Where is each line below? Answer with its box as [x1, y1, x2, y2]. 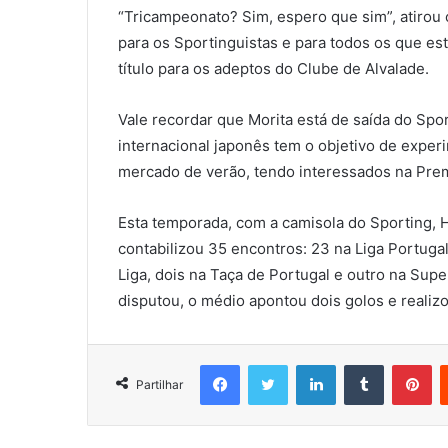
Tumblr [383, 356, 425, 373]
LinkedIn [335, 356, 387, 373]
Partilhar [136, 377, 183, 393]
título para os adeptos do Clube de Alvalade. [118, 59, 429, 79]
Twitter [287, 356, 331, 373]
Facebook [239, 356, 300, 373]
